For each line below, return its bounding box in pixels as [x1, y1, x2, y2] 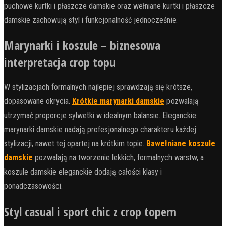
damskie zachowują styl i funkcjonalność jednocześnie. [4, 15, 178, 25]
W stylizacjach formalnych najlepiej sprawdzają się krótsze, [4, 82, 192, 92]
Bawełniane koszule [146, 139, 215, 149]
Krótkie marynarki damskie [72, 96, 164, 106]
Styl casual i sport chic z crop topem [4, 203, 176, 220]
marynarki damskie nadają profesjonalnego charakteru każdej [4, 125, 196, 135]
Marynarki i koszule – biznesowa [4, 37, 160, 54]
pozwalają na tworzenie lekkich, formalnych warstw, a [33, 153, 204, 163]
